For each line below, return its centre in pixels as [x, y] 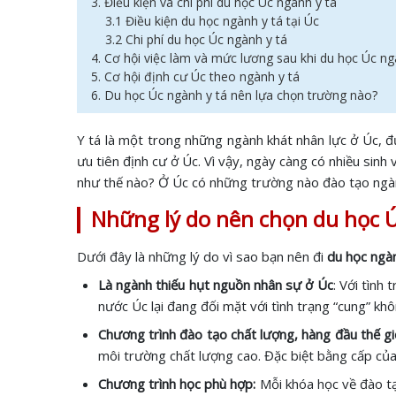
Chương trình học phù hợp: [177, 384]
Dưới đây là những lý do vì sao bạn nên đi [200, 256]
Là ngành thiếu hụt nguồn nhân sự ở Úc [216, 285]
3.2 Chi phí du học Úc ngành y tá [196, 39]
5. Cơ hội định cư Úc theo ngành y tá [195, 76]
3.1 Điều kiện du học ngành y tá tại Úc [212, 21]
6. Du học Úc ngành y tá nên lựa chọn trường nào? [236, 95]
